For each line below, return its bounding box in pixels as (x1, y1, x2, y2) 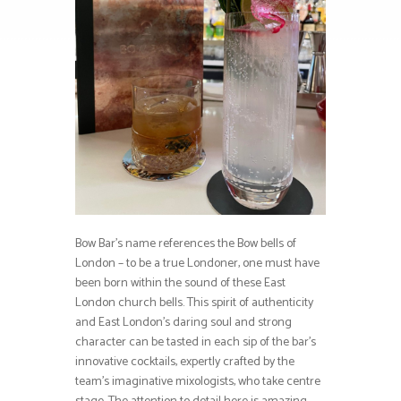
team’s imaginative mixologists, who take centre (75, 371, 320, 392)
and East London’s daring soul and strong (75, 311, 292, 333)
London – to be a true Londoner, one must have (75, 252, 320, 274)
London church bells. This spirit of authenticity (75, 292, 313, 313)
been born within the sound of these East (75, 272, 286, 294)
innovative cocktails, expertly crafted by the (75, 351, 294, 372)
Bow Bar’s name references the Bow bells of (75, 233, 296, 254)
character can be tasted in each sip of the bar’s (75, 331, 316, 353)
